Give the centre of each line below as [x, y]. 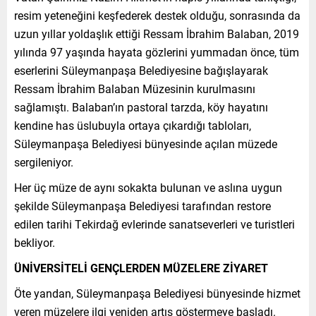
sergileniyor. [44, 162]
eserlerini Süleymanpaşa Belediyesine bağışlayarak [141, 70]
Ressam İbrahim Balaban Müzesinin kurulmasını [135, 88]
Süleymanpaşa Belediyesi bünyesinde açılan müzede [146, 143]
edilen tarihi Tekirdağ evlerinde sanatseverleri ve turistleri [154, 224]
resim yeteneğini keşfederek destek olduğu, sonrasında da [157, 15]
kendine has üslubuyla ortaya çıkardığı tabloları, [133, 125]
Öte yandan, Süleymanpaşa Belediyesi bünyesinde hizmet [157, 293]
